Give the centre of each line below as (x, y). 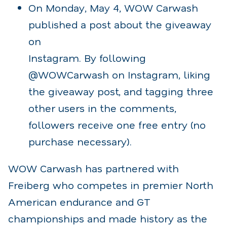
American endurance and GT (79, 201)
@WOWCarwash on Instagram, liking (119, 74)
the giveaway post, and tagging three (121, 91)
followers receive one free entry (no (117, 124)
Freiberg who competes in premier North (111, 185)
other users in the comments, (102, 108)
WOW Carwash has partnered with (93, 168)
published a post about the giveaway (120, 24)
